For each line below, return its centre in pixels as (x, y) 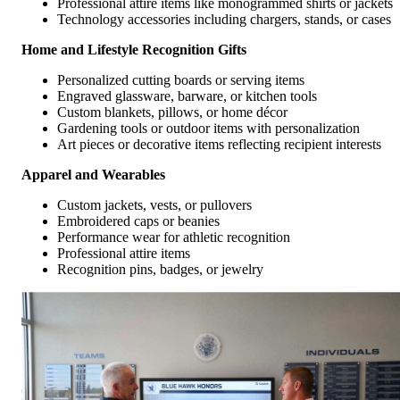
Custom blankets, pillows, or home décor (172, 112)
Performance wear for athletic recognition (174, 237)
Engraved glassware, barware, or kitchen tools (187, 96)
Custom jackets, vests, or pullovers (154, 205)
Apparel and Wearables (93, 175)
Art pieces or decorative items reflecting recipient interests (219, 145)
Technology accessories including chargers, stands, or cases (224, 20)
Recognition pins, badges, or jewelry (160, 270)
